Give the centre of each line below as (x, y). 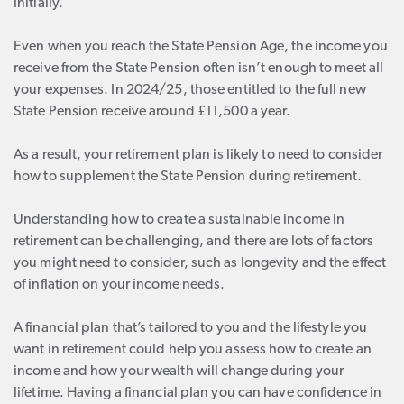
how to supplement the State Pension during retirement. (188, 177)
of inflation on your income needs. (119, 285)
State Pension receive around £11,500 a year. (152, 112)
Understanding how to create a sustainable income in (179, 220)
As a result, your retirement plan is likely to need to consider (198, 155)
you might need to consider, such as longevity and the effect (200, 263)
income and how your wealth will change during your (179, 372)
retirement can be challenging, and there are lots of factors (194, 242)
